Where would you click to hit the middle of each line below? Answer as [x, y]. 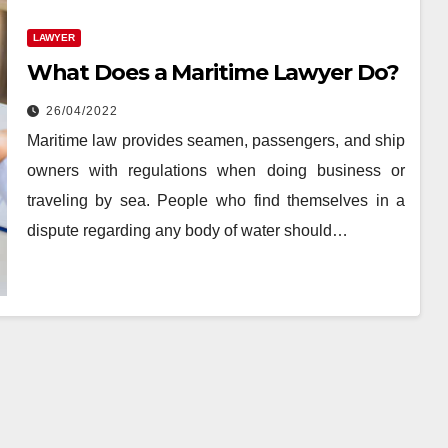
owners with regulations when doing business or [216, 171]
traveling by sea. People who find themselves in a [216, 201]
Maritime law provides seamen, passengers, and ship [216, 141]
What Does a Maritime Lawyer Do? [212, 73]
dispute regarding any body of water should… [187, 231]
